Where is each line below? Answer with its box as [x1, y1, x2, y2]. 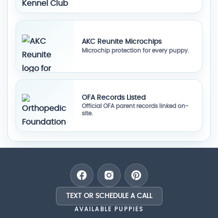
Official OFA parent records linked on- [81, 103, 189, 109]
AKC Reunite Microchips [81, 38, 162, 46]
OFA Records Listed [81, 93, 145, 101]
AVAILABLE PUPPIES [74, 206, 144, 213]
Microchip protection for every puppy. [81, 47, 189, 54]
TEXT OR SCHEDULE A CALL [66, 193, 152, 200]
